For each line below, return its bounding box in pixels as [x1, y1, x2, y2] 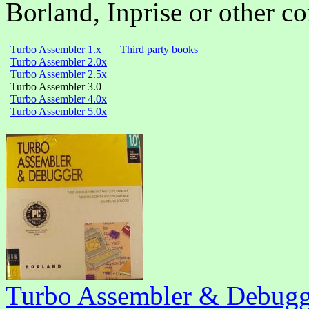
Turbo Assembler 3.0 [10, 81, 101, 93]
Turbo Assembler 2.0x [10, 56, 107, 68]
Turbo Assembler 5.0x [10, 106, 107, 118]
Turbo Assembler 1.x [10, 43, 101, 56]
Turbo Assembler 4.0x [10, 93, 107, 106]
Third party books [120, 43, 198, 56]
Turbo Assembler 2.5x [10, 68, 107, 81]
